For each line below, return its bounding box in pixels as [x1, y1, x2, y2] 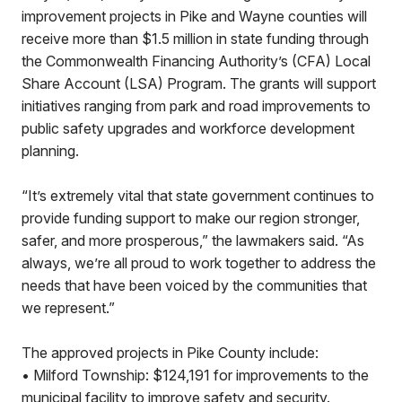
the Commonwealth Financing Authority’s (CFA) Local [22, 52, 371, 70]
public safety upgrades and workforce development [22, 119, 354, 137]
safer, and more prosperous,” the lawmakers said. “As [22, 232, 364, 249]
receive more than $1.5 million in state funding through [22, 30, 369, 48]
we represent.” [22, 299, 115, 317]
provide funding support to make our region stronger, [22, 209, 360, 227]
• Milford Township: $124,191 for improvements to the [22, 366, 369, 384]
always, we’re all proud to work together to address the [22, 254, 376, 272]
